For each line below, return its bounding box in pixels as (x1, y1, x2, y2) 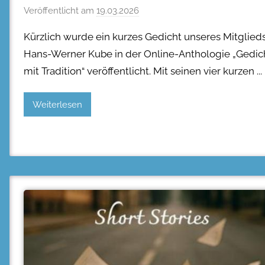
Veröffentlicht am (24, 5, 96, 17)
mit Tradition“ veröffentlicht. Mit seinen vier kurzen (24, 65, 254, 77)
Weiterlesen (33, 99, 82, 110)
